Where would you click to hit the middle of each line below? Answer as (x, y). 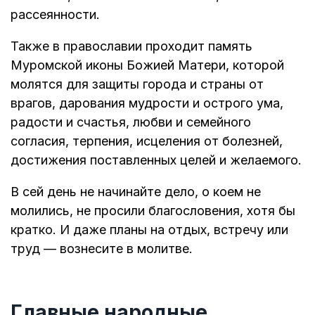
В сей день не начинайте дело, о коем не (136, 191)
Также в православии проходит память (131, 46)
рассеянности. (55, 14)
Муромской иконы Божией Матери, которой (147, 65)
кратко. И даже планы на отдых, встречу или (149, 229)
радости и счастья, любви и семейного (131, 122)
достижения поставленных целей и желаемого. (156, 160)
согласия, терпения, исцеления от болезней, (147, 141)
